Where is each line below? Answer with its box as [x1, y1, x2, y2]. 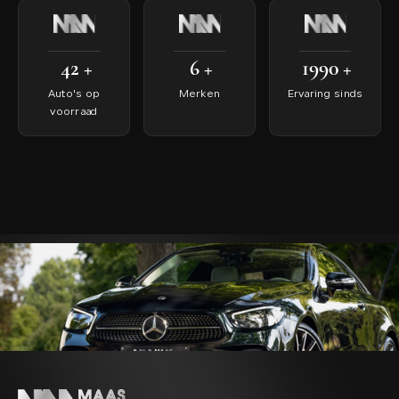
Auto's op [47, 88, 101, 100]
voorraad [50, 106, 98, 118]
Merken [178, 88, 221, 100]
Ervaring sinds [287, 88, 363, 100]
